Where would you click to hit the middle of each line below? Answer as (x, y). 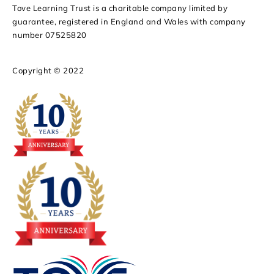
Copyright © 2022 (48, 70)
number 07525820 (50, 35)
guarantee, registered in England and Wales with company (129, 21)
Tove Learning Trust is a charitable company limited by (120, 8)
